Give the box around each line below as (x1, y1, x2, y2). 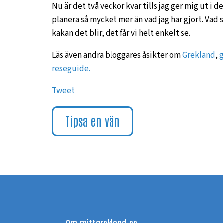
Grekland (182, 49, 215, 61)
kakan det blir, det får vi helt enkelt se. (52, 27, 190, 39)
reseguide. (52, 63, 90, 75)
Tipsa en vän (65, 112, 120, 128)
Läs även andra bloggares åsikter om (52, 49, 182, 61)
